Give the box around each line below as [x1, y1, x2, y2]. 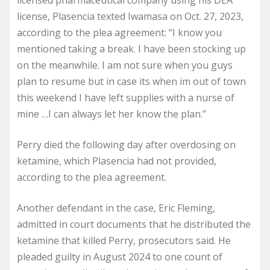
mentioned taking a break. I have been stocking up [17, 42, 246, 55]
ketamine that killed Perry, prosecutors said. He [17, 233, 231, 247]
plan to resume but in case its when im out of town [17, 74, 246, 88]
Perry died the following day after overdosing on [17, 137, 236, 151]
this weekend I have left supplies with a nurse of [17, 90, 234, 104]
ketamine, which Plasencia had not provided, [17, 154, 216, 168]
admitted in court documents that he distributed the [17, 217, 251, 231]
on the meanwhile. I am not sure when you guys [17, 58, 233, 72]
